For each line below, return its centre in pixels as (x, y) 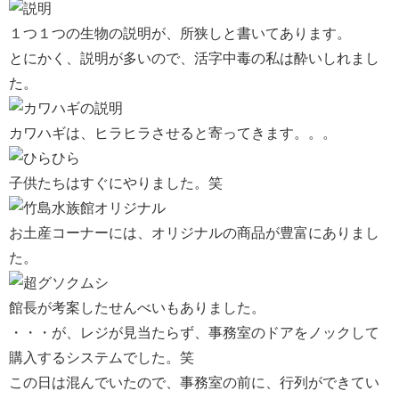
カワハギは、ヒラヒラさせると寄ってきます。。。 (173, 134)
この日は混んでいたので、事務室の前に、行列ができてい (194, 383)
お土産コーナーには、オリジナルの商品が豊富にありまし (194, 233)
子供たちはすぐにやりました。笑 (116, 183)
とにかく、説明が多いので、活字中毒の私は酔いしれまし (194, 59)
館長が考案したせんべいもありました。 (137, 308)
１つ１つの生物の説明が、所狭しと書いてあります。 (180, 34)
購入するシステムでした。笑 (102, 358)
